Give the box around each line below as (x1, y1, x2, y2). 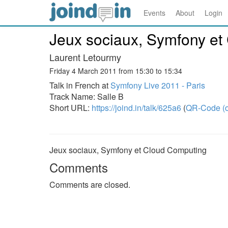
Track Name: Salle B (49, 91, 124, 102)
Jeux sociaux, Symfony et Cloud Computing (49, 144, 207, 156)
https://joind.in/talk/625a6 (92, 102, 181, 113)
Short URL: (49, 102, 92, 113)
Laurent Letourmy (49, 50, 121, 64)
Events (144, 8, 165, 18)
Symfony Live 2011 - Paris (110, 79, 205, 91)
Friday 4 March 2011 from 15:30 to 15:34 (49, 66, 182, 76)
